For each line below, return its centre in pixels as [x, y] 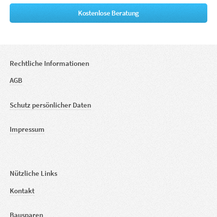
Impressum [27, 130]
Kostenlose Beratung [108, 13]
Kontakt [22, 191]
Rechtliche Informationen [49, 63]
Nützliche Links [33, 174]
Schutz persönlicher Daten [50, 105]
